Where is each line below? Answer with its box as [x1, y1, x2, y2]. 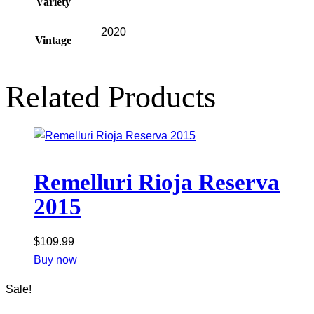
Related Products [6, 80, 216, 115]
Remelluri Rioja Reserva [34, 170, 280, 196]
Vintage [34, 34, 71, 46]
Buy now [34, 254, 77, 266]
